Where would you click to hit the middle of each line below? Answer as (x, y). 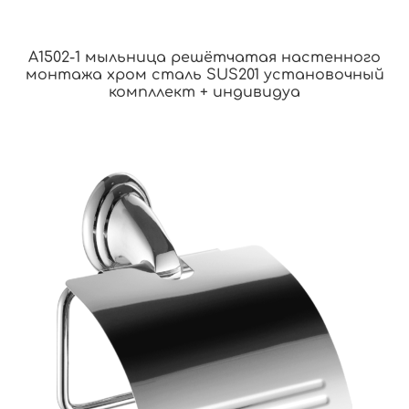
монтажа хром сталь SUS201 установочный (204, 74)
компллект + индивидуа (204, 92)
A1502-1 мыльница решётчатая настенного (204, 57)
